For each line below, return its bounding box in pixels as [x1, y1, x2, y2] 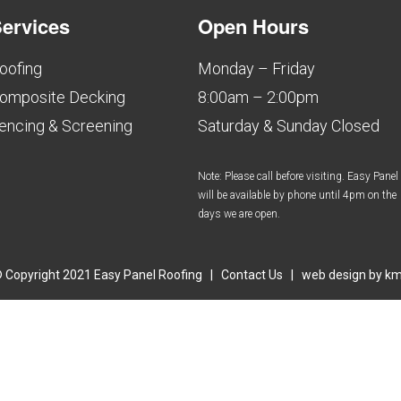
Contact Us [220, 267, 283, 282]
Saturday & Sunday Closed [198, 115, 380, 135]
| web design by [282, 267, 385, 282]
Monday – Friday [198, 58, 316, 78]
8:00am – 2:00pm [198, 87, 320, 107]
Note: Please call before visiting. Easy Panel [198, 169, 399, 183]
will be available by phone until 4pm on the [198, 188, 397, 201]
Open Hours [198, 11, 310, 40]
